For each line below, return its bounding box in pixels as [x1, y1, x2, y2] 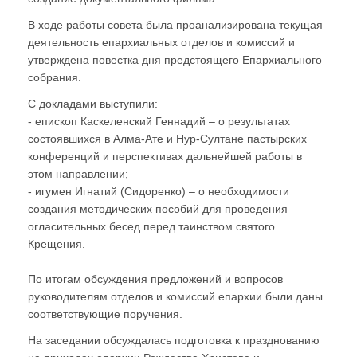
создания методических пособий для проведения [28, 202, 288, 216]
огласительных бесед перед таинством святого [28, 220, 275, 233]
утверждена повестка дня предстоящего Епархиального [28, 53, 322, 67]
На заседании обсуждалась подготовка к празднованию [28, 334, 320, 347]
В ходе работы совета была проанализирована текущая [28, 18, 323, 32]
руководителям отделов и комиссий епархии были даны [28, 290, 323, 304]
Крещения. [28, 237, 85, 251]
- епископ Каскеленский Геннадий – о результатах [28, 115, 290, 128]
